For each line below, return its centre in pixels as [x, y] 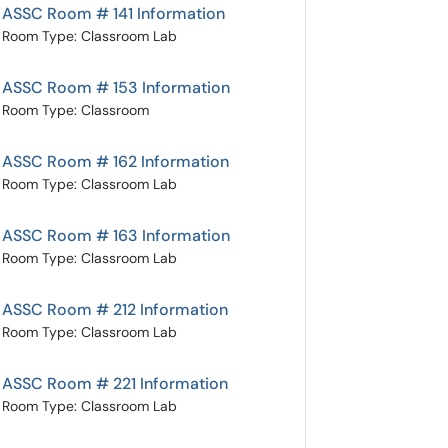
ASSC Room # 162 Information [115, 161]
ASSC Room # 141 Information [113, 13]
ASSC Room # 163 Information [116, 235]
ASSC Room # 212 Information [115, 309]
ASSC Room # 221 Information [115, 383]
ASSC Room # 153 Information [116, 87]
